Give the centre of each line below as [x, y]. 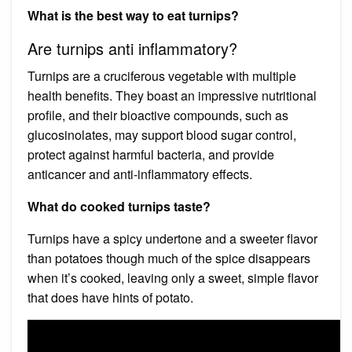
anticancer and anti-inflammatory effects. [140, 174]
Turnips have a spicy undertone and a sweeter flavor [172, 238]
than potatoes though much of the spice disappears [169, 258]
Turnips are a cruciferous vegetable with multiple [162, 75]
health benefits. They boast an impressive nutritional [172, 95]
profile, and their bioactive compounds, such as [158, 115]
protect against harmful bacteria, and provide [151, 154]
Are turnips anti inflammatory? [132, 48]
